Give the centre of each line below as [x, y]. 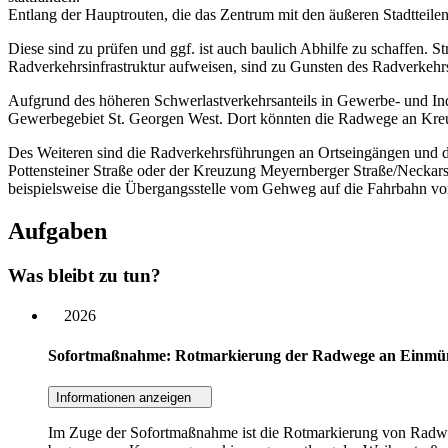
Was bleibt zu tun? [84, 275]
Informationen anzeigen [123, 398]
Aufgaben [57, 230]
